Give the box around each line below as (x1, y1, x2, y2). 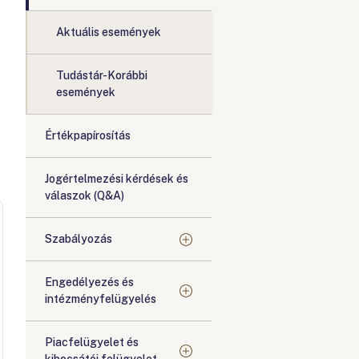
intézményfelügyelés (45, 292, 156, 305)
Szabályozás (45, 232, 112, 245)
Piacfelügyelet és (45, 336, 139, 349)
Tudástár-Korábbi (56, 69, 147, 82)
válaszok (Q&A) (45, 189, 124, 202)
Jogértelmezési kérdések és (45, 172, 188, 185)
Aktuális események (56, 26, 161, 38)
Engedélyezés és (45, 276, 134, 288)
